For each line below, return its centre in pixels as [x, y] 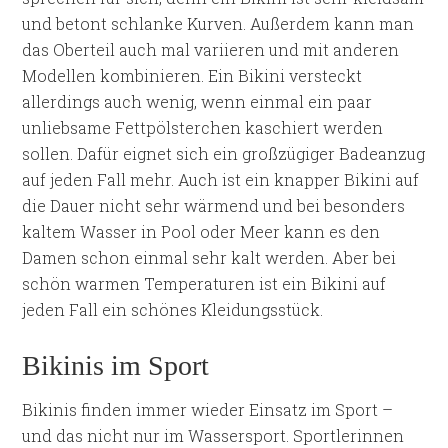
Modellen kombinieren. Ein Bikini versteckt [192, 75]
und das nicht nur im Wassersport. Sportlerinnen [213, 435]
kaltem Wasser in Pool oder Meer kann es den [201, 231]
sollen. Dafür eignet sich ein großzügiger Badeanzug [224, 153]
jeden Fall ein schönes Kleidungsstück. [173, 309]
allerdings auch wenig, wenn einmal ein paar [197, 101]
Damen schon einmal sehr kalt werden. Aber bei [209, 257]
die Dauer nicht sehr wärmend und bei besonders [214, 205]
